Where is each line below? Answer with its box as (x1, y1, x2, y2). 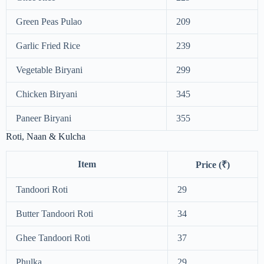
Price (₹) (196, 159, 230, 170)
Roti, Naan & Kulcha (6, 131, 85, 141)
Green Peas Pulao (16, 16, 82, 27)
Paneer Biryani (16, 113, 71, 123)
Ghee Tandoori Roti (16, 232, 90, 243)
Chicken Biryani (16, 88, 77, 99)
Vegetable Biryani (16, 64, 82, 75)
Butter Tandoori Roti (16, 208, 93, 219)
